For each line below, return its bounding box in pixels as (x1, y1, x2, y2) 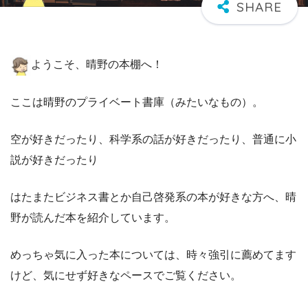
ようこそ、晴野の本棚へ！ (31, 58, 163, 71)
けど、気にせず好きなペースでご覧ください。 (10, 269, 241, 282)
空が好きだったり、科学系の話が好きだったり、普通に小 (10, 133, 296, 146)
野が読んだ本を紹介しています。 (10, 212, 175, 224)
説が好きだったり (10, 154, 98, 166)
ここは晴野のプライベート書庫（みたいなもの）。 (10, 96, 263, 109)
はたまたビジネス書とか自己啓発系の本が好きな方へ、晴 (10, 191, 296, 203)
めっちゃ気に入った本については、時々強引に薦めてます (10, 249, 296, 261)
